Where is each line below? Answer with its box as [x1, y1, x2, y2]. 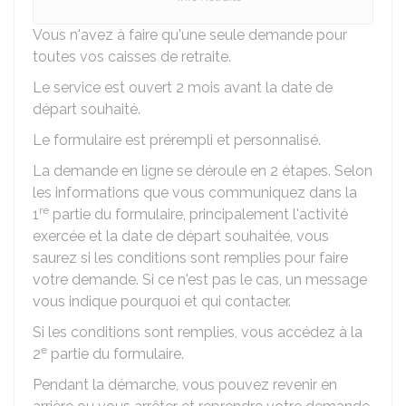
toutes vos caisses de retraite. [33, 48, 231, 65]
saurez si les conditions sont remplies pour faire [33, 249, 348, 266]
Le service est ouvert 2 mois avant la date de [33, 79, 333, 96]
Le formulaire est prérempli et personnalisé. [33, 131, 321, 149]
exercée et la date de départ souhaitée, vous [33, 227, 329, 245]
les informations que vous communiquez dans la [33, 184, 357, 201]
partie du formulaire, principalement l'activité [49, 206, 348, 223]
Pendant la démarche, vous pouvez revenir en [33, 376, 337, 393]
